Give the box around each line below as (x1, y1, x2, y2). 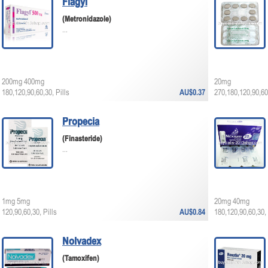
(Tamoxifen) (62, 255, 99, 263)
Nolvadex (62, 237, 101, 247)
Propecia (62, 117, 99, 127)
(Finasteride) (62, 136, 102, 143)
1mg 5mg (2, 198, 30, 206)
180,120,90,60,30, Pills (2, 89, 69, 97)
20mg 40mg (214, 198, 249, 206)
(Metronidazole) (62, 16, 111, 23)
